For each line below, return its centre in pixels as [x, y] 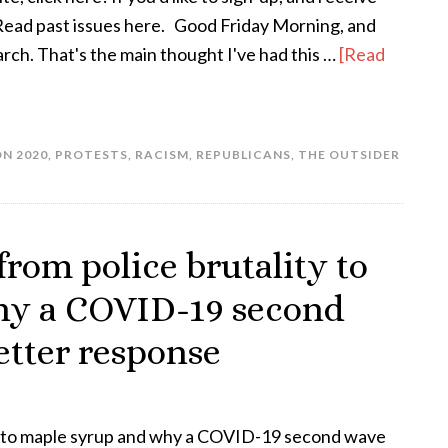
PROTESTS [91, 154]
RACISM [162, 154]
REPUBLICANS [243, 154]
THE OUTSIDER [349, 154]
